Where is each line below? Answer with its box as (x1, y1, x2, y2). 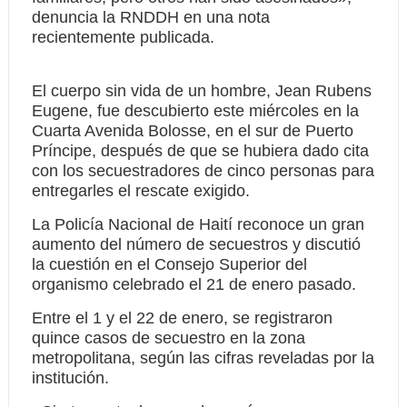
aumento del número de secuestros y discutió (31, 235, 361, 253)
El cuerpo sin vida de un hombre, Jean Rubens (31, 82, 372, 100)
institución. (31, 369, 109, 387)
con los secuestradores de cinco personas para (31, 162, 374, 180)
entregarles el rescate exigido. (31, 182, 250, 200)
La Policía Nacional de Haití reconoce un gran (31, 215, 364, 233)
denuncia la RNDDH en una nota (31, 8, 270, 26)
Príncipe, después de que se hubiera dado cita (31, 142, 369, 160)
